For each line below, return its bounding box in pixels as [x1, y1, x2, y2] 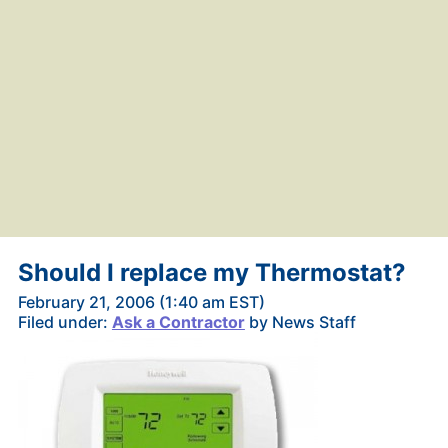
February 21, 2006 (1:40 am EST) [17, 291, 265, 312]
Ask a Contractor [111, 311, 245, 332]
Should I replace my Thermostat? [17, 257, 406, 287]
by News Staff [244, 311, 356, 332]
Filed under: [17, 311, 112, 332]
